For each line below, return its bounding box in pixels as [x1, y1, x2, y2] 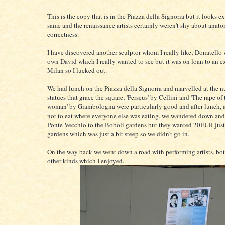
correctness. [47, 30, 79, 39]
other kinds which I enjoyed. [47, 156, 124, 165]
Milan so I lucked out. [47, 66, 107, 75]
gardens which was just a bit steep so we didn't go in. [47, 129, 189, 138]
